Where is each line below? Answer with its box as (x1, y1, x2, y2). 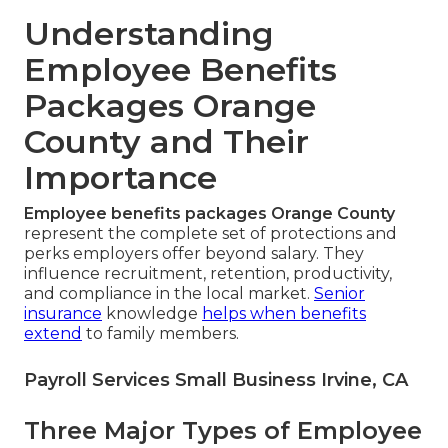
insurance (24, 304, 102, 324)
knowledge (102, 304, 202, 324)
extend (24, 324, 82, 344)
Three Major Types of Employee (24, 416, 422, 446)
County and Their (24, 122, 309, 162)
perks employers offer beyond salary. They (24, 244, 364, 264)
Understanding (24, 14, 274, 54)
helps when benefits (202, 304, 366, 324)
